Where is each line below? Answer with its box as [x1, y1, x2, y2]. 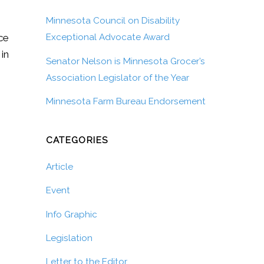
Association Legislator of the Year [45, 72, 189, 83]
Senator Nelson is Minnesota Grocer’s [45, 55, 205, 67]
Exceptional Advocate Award [45, 32, 170, 43]
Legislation [45, 232, 93, 243]
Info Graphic [45, 209, 97, 220]
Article [45, 161, 73, 173]
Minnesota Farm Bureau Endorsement [45, 95, 206, 107]
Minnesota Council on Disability [45, 15, 180, 27]
